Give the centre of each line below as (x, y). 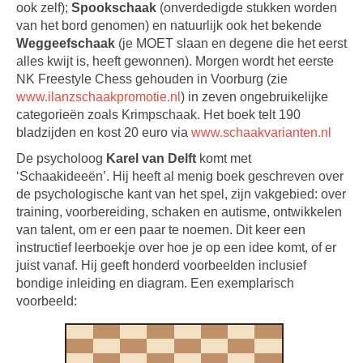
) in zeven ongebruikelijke (254, 97)
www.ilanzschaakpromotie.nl (98, 97)
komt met (224, 158)
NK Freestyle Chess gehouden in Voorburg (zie (152, 79)
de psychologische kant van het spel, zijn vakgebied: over (181, 194)
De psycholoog (61, 158)
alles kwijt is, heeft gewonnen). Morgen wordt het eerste (175, 61)
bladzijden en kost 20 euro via (104, 132)
